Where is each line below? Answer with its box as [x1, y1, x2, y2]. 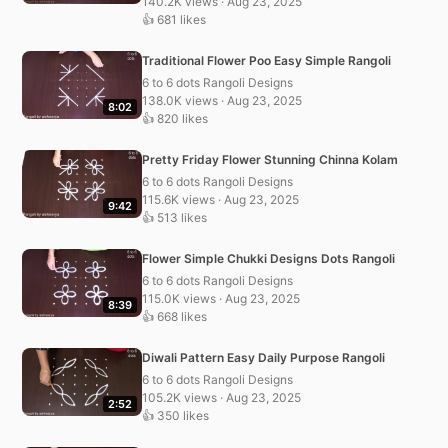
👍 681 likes [142, 11, 206, 27]
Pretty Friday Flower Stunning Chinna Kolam [142, 151, 398, 167]
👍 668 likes [142, 308, 207, 324]
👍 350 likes [142, 407, 209, 423]
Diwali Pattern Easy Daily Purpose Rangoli [142, 349, 385, 365]
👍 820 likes [142, 110, 208, 126]
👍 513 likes [142, 209, 207, 225]
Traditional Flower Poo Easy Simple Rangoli [142, 52, 391, 68]
